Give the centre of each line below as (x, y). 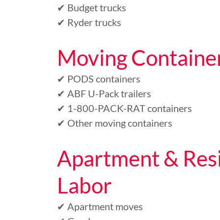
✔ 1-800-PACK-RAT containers (124, 108)
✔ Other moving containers (115, 123)
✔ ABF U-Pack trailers (104, 93)
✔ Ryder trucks (89, 22)
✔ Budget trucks (92, 7)
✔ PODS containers (99, 79)
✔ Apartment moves (100, 206)
